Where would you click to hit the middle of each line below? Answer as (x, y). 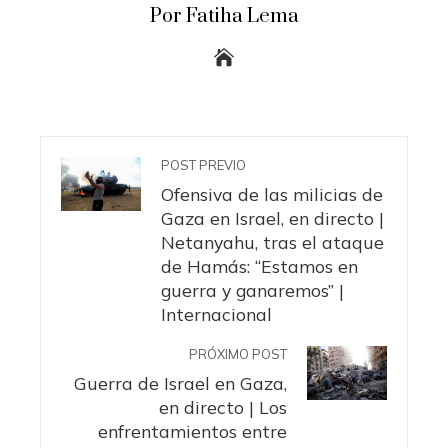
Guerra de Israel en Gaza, (180, 383)
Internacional (216, 314)
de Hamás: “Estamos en (259, 266)
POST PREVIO (203, 165)
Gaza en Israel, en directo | (272, 218)
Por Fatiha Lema (224, 17)
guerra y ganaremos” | (252, 290)
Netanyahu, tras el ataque (272, 242)
